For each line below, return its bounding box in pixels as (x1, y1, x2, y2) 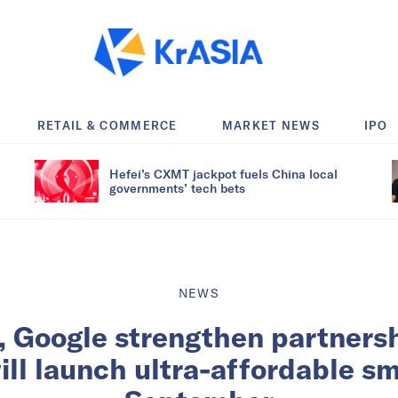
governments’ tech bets (109, 179, 245, 195)
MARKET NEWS (221, 117, 321, 132)
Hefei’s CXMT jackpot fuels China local (109, 165, 338, 181)
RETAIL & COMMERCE (36, 117, 178, 132)
